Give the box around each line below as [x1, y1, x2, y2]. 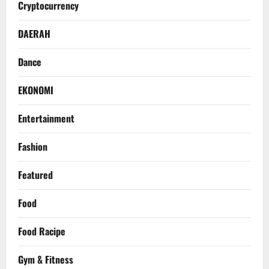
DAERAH [18, 26, 50, 41]
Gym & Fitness [18, 252, 73, 267]
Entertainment [18, 111, 74, 126]
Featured [18, 168, 53, 183]
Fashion [18, 139, 47, 154]
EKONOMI [18, 83, 53, 98]
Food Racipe [18, 224, 65, 239]
